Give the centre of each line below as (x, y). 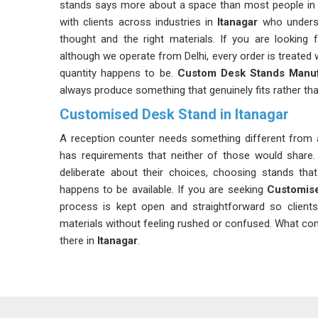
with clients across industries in (137, 22)
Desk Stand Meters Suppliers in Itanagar (174, 264)
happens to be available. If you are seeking (163, 190)
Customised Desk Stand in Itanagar (174, 114)
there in (78, 241)
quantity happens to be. (119, 73)
